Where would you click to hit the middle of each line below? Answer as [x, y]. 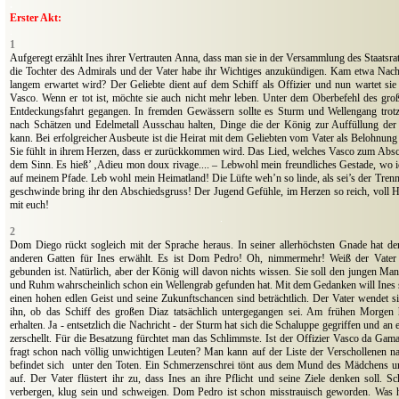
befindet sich [37, 366]
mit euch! [29, 205]
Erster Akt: [36, 18]
